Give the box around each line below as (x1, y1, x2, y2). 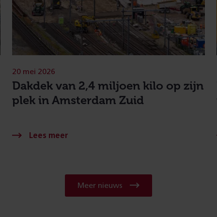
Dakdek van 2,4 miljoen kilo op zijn (12, 78, 204, 93)
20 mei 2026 (12, 67, 56, 76)
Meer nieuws (77, 181, 123, 189)
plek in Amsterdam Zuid (12, 93, 144, 107)
